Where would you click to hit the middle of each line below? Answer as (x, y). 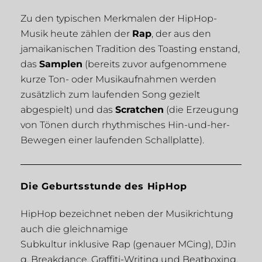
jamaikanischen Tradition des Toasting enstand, (130, 49)
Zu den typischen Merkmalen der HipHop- (119, 19)
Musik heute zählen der (76, 34)
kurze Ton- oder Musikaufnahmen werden (118, 80)
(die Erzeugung (201, 110)
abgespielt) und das (68, 110)
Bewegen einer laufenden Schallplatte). (112, 140)
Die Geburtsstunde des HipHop (104, 187)
